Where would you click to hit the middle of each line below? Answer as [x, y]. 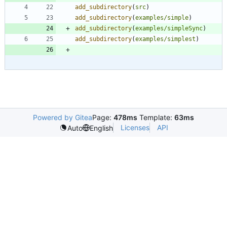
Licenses [135, 127]
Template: [156, 117]
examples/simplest [165, 39]
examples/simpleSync [169, 28]
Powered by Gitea [63, 117]
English [101, 128]
